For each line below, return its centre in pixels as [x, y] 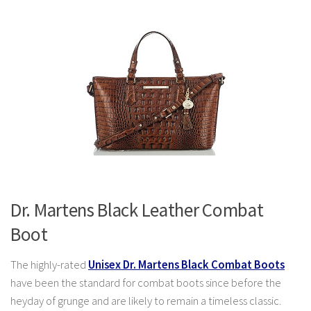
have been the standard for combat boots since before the [146, 283]
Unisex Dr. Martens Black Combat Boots [186, 264]
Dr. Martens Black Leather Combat [137, 209]
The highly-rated [49, 264]
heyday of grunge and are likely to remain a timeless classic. [146, 301]
